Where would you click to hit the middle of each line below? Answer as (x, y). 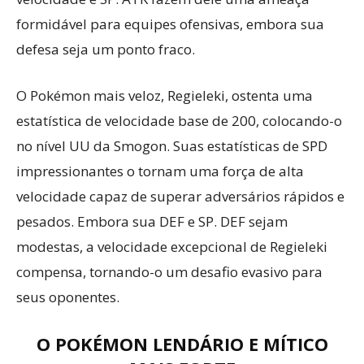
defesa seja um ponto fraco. (106, 49)
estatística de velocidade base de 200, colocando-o (179, 121)
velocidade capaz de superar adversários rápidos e (180, 196)
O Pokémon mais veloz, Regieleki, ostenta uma (165, 95)
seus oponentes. (68, 297)
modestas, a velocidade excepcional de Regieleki (172, 247)
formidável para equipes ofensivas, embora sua (170, 24)
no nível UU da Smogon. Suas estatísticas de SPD (172, 146)
